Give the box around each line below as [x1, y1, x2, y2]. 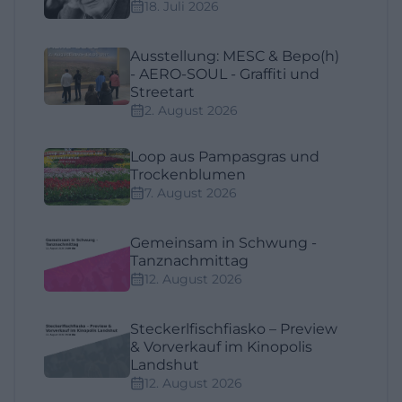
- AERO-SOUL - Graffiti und [130, 66, 319, 83]
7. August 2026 [144, 185, 237, 201]
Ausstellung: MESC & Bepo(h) [130, 48, 339, 65]
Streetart [130, 83, 195, 100]
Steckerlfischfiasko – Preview [130, 320, 337, 337]
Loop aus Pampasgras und [130, 148, 319, 165]
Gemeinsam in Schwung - [130, 234, 317, 251]
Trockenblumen [130, 166, 246, 183]
